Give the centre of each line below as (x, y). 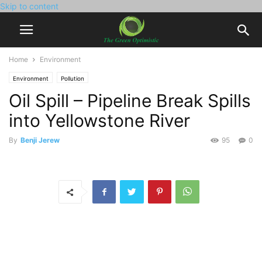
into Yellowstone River (99, 120)
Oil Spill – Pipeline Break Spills (130, 101)
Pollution (73, 78)
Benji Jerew (40, 140)
